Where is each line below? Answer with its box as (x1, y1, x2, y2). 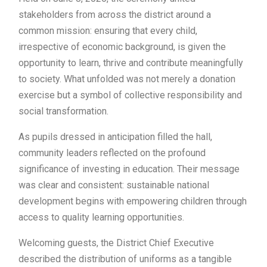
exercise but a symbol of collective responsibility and (18, 89, 242, 101)
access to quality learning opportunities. (18, 211, 184, 223)
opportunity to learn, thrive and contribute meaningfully (18, 57, 243, 69)
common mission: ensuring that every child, (18, 24, 197, 36)
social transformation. (18, 105, 108, 117)
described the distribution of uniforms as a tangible (18, 253, 232, 265)
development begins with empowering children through (18, 195, 247, 207)
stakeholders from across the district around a (18, 8, 211, 20)
